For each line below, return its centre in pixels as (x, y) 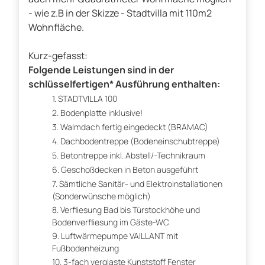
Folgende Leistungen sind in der (101, 70)
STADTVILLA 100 (88, 99)
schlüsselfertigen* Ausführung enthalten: (124, 84)
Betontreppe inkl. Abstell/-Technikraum (133, 156)
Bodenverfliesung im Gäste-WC (111, 222)
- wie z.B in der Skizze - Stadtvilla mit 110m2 (120, 13)
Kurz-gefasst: (58, 56)
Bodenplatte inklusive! (101, 113)
